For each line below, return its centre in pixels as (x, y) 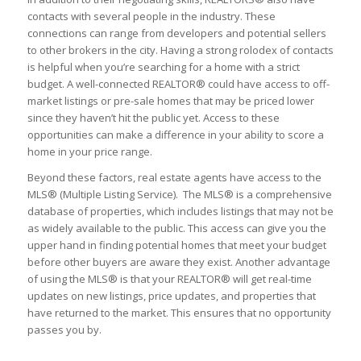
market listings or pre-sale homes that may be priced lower (170, 101)
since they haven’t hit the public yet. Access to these (153, 118)
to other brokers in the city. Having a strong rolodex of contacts (180, 50)
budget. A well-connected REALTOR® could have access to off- (178, 84)
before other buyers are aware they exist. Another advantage (178, 262)
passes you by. (65, 330)
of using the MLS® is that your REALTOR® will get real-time (169, 279)
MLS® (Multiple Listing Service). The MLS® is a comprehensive (179, 195)
